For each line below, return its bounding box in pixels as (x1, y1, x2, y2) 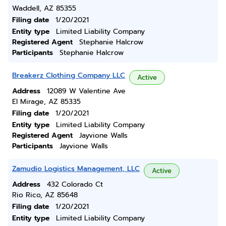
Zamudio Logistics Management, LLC (12, 163, 140, 174)
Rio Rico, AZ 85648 (12, 190, 78, 200)
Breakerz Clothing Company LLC (12, 70, 125, 81)
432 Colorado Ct (47, 179, 103, 190)
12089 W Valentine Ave (47, 86, 126, 96)
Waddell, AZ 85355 (12, 3, 76, 14)
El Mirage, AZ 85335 (12, 96, 81, 107)
